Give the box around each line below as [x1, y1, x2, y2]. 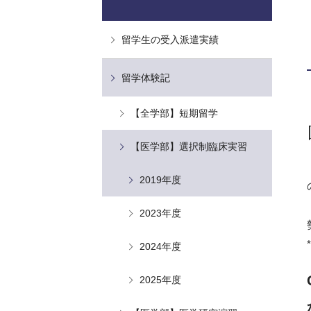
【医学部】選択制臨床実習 [131, 141, 247, 152]
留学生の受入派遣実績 [121, 34, 219, 45]
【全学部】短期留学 [131, 108, 218, 119]
